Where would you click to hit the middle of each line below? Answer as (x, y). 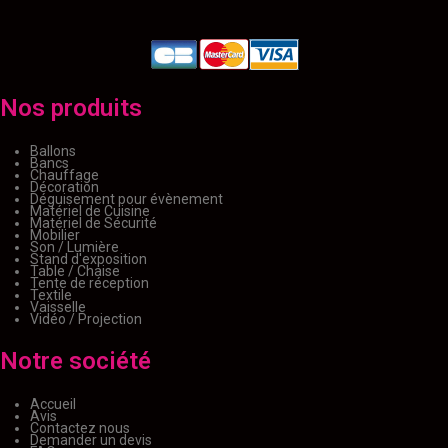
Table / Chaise (75, 271)
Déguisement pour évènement (126, 199)
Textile (51, 295)
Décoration (64, 187)
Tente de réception (89, 283)
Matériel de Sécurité (93, 223)
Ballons (53, 151)
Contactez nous (80, 428)
